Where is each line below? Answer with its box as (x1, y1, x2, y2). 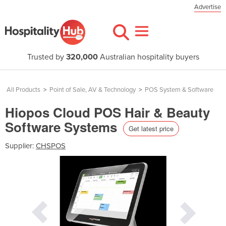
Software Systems (5, 118, 121, 136)
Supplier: (5, 141, 36, 150)
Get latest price (129, 123, 174, 133)
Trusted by (27, 52, 66, 62)
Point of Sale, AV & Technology (49, 86, 136, 94)
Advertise (194, 3, 221, 11)
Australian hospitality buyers (97, 52, 199, 62)
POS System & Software (145, 86, 213, 94)
